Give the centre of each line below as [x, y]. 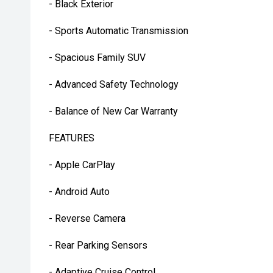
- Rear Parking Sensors [98, 245]
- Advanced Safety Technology [114, 84]
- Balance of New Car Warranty [113, 111]
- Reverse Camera [87, 218]
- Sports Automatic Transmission [119, 31]
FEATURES [72, 138]
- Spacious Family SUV [97, 58]
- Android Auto [79, 192]
